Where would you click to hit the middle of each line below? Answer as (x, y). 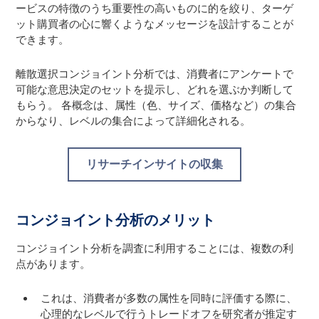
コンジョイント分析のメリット (116, 220)
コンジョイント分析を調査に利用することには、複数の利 (155, 248)
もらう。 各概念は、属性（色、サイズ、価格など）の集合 (156, 105)
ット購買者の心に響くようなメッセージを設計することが (155, 24)
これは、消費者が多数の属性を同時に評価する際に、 (169, 298)
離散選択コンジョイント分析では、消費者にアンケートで (155, 74)
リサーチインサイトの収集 (154, 164)
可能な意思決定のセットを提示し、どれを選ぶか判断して (155, 89)
